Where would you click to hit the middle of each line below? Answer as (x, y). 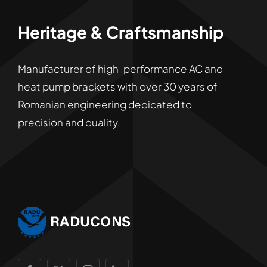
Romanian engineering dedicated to (105, 104)
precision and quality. (69, 122)
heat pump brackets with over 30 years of (117, 86)
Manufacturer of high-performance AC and (120, 68)
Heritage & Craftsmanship (121, 32)
